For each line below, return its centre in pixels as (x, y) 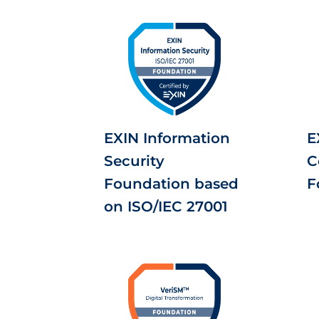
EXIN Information (167, 138)
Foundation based (171, 184)
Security (134, 161)
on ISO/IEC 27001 (166, 206)
